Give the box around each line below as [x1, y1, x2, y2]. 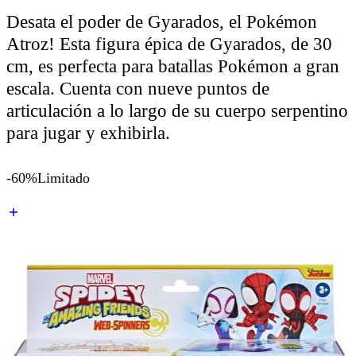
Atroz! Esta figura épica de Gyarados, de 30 [6, 33, 332, 54]
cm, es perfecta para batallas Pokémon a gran [6, 56, 339, 76]
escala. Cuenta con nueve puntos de [6, 78, 269, 99]
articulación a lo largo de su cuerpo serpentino [6, 100, 348, 121]
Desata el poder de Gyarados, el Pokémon [6, 11, 317, 32]
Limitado [37, 170, 90, 187]
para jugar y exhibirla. [6, 122, 170, 143]
